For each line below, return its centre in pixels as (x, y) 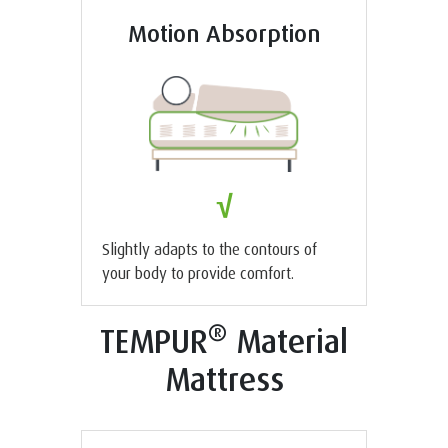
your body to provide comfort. (198, 272)
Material (287, 340)
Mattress (224, 378)
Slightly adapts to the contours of (209, 248)
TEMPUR (154, 340)
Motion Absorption (224, 32)
